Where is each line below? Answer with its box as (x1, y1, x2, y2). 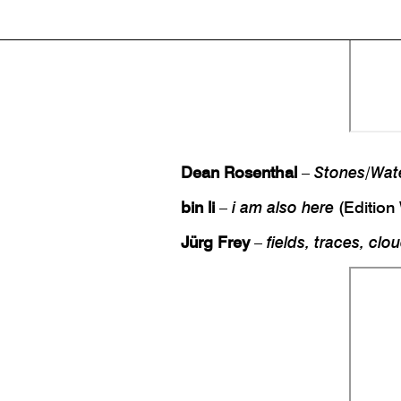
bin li (181, 198, 215, 218)
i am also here (232, 198, 334, 218)
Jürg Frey (181, 233, 250, 252)
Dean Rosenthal (181, 163, 297, 183)
